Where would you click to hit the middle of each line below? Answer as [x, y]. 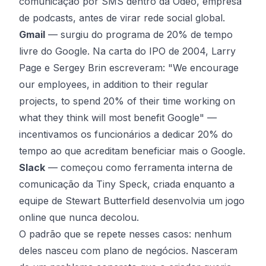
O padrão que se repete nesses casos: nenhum [125, 234]
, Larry [221, 51]
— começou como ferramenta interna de [139, 167]
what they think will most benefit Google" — [118, 118]
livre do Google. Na [64, 51]
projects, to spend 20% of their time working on [127, 101]
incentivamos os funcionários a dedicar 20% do [126, 134]
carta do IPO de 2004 [157, 51]
